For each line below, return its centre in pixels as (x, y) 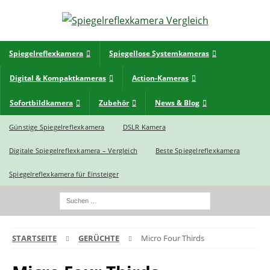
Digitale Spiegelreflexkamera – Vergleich (73, 150)
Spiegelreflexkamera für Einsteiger (64, 174)
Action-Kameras (160, 78)
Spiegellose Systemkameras (159, 53)
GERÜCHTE (99, 238)
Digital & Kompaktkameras (58, 78)
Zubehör (114, 103)
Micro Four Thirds (173, 238)
